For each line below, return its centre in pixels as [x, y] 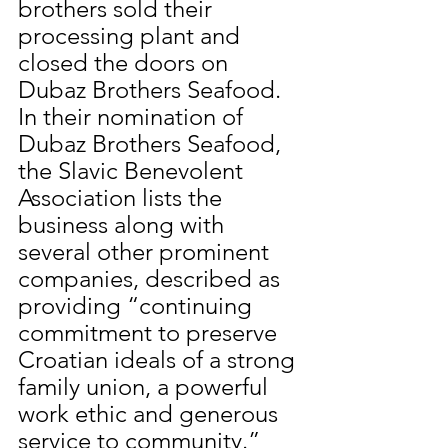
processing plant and [132, 36]
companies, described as [152, 279]
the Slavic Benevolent [133, 171]
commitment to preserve [150, 333]
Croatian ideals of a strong [159, 360]
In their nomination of [133, 117]
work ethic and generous [151, 414]
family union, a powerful [146, 387]
